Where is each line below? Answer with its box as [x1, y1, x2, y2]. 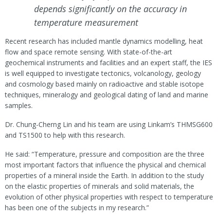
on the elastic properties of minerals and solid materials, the [5, 181, 194, 191]
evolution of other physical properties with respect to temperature [5, 192, 213, 201]
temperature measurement [34, 16, 138, 28]
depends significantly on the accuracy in [34, 2, 187, 15]
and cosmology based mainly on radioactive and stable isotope [5, 79, 204, 89]
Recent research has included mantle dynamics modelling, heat [5, 36, 203, 46]
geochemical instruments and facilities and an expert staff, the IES [5, 57, 212, 67]
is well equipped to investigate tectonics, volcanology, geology [5, 68, 201, 78]
